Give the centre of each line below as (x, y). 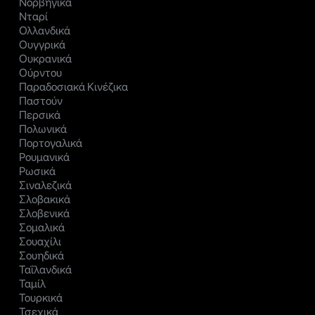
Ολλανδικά (45, 31)
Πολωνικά (43, 129)
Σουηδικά (41, 256)
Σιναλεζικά (45, 186)
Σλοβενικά (44, 214)
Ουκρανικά (45, 59)
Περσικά (40, 115)
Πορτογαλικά (51, 143)
